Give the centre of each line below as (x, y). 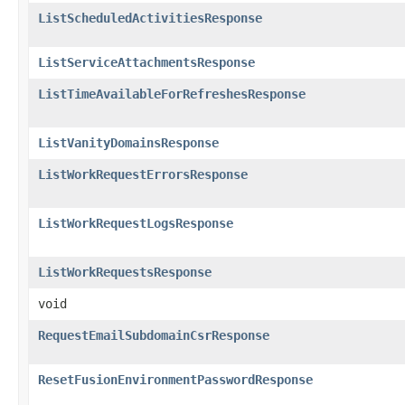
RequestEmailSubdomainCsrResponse (154, 335)
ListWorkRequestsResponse (125, 272)
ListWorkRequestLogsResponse (136, 223)
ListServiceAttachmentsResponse (146, 62)
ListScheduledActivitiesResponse (150, 18)
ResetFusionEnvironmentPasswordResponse (175, 379)
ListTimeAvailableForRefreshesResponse (172, 94)
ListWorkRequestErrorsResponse (143, 174)
